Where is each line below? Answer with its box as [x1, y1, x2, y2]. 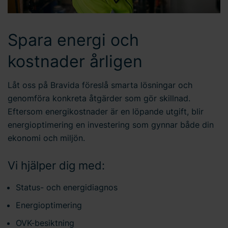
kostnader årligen [8, 51, 142, 71]
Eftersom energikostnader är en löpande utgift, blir [8, 106, 204, 117]
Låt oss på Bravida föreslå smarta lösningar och [8, 79, 192, 90]
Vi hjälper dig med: [8, 159, 105, 173]
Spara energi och [8, 30, 139, 50]
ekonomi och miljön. [8, 132, 85, 143]
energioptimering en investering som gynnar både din [8, 119, 214, 130]
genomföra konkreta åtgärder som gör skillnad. [8, 93, 190, 103]
